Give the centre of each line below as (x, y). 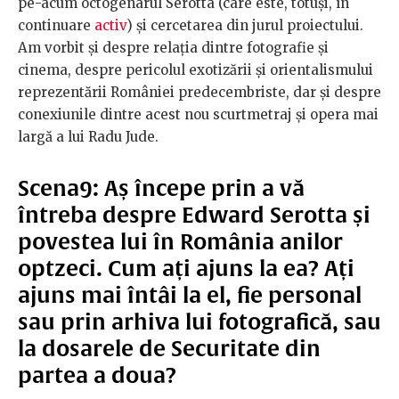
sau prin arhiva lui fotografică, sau (199, 322)
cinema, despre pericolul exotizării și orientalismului (195, 70)
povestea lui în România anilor (180, 242)
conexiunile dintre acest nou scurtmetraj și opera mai (198, 115)
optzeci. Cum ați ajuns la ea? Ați (186, 269)
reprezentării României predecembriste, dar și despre (199, 93)
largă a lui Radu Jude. (88, 137)
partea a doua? (97, 375)
